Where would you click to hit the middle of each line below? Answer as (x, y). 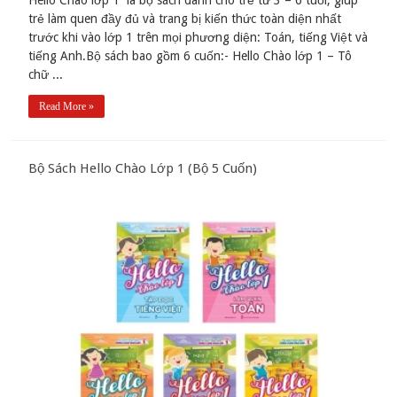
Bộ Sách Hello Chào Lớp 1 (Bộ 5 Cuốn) (143, 169)
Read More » (67, 107)
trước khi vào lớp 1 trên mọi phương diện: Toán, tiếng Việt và (198, 38)
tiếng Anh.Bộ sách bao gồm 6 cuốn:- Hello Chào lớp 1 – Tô (191, 56)
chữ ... (46, 75)
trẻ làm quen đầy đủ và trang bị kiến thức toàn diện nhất (185, 19)
